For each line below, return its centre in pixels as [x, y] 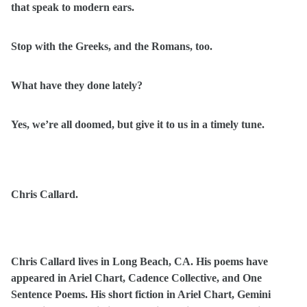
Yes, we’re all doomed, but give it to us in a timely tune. [138, 124]
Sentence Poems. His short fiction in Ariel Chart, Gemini [141, 294]
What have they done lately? [77, 85]
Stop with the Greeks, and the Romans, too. [112, 46]
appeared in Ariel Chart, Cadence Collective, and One [136, 278]
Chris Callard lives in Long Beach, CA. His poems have [139, 261]
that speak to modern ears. [73, 7]
